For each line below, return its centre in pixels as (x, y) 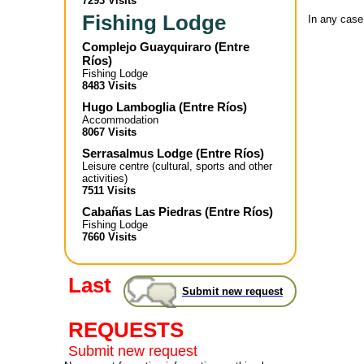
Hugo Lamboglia (129, 107)
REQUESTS (126, 330)
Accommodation (120, 120)
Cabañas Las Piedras (142, 212)
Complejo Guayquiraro (147, 47)
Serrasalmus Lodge (137, 153)
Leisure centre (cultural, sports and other (177, 166)
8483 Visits (109, 86)
